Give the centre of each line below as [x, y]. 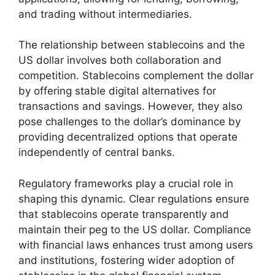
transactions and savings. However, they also [130, 107]
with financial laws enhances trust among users [136, 245]
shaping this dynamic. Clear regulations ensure [134, 199]
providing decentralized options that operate [128, 137]
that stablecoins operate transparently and [124, 214]
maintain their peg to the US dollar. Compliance [135, 229]
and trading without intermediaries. [105, 14]
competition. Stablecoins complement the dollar [136, 76]
